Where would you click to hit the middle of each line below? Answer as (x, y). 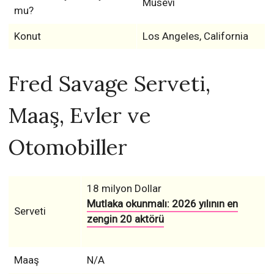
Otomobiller (68, 147)
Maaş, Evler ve (80, 115)
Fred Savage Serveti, (109, 83)
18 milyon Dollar (124, 188)
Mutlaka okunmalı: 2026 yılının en (162, 204)
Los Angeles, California (195, 36)
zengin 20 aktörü (125, 219)
